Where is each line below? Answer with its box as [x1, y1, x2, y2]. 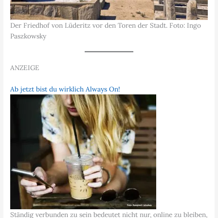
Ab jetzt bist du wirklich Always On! [10, 85, 121, 94]
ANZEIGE [10, 63, 40, 73]
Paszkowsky [10, 32, 47, 41]
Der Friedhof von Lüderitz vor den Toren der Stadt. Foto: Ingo [10, 21, 201, 30]
